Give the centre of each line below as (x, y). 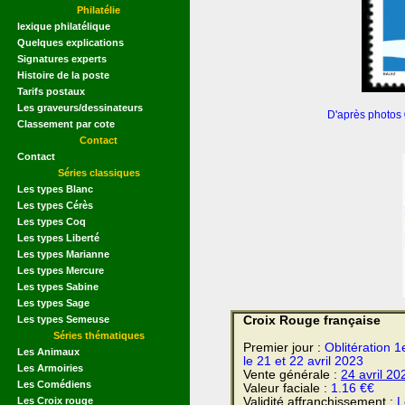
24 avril (362, 375)
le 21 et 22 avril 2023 (303, 362)
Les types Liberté (58, 237)
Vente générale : (292, 375)
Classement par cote (66, 123)
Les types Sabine (58, 286)
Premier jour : (284, 348)
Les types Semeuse (63, 319)
